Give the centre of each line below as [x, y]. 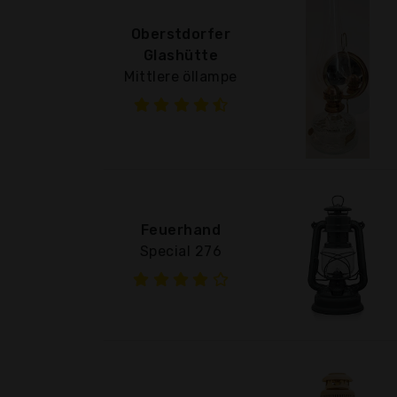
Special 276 [181, 251]
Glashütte [181, 55]
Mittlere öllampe [181, 76]
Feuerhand [181, 230]
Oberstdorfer [181, 34]
